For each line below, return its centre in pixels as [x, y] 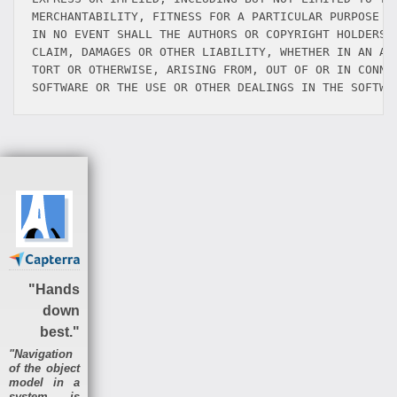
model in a [44, 382]
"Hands [54, 289]
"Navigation [41, 354]
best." [59, 331]
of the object [44, 368]
